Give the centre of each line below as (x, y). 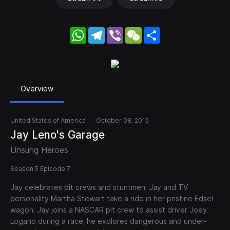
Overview (37, 89)
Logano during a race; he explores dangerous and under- (108, 221)
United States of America (48, 121)
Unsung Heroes (39, 150)
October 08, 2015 (122, 121)
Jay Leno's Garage (57, 135)
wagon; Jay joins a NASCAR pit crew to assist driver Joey (109, 210)
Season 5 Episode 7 (40, 169)
